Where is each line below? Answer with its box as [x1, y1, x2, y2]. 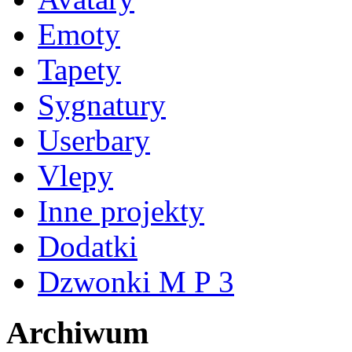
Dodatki [38, 229, 137, 264]
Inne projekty [38, 194, 204, 229]
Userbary [38, 123, 150, 158]
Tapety [38, 53, 121, 87]
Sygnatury [38, 88, 166, 123]
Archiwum [6, 314, 148, 350]
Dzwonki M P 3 [38, 265, 234, 299]
